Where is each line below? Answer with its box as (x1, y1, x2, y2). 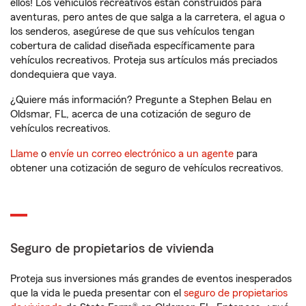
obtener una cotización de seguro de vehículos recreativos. (10, 163, 283, 173)
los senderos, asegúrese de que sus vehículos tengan (10, 26, 255, 37)
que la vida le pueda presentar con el (10, 288, 184, 298)
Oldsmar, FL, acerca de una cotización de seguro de (10, 109, 251, 120)
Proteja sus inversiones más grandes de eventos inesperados (10, 273, 292, 284)
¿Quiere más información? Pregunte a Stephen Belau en (10, 94, 272, 105)
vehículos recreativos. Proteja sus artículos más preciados (10, 55, 277, 66)
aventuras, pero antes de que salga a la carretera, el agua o (10, 12, 285, 23)
